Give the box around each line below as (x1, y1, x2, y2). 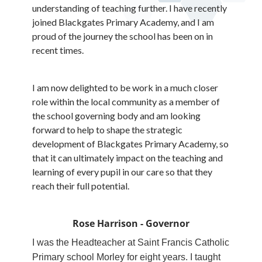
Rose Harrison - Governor (73, 216, 189, 230)
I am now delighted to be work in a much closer (32, 81, 218, 93)
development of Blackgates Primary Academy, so (32, 137, 229, 149)
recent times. (32, 44, 84, 56)
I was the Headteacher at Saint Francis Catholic (32, 237, 229, 247)
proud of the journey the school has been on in (32, 30, 213, 42)
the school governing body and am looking (32, 109, 201, 121)
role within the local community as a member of (32, 95, 220, 107)
